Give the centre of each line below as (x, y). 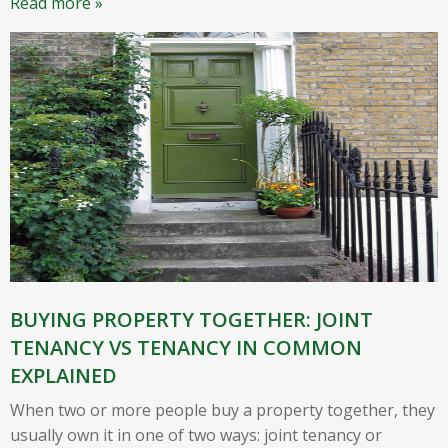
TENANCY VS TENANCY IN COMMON (186, 347)
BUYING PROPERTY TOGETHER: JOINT (191, 319)
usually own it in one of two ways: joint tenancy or (196, 434)
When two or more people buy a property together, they (222, 409)
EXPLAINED (63, 375)
